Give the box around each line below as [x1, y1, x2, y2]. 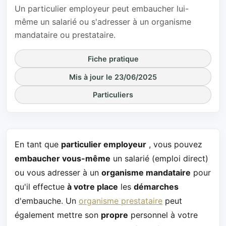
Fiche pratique [87, 54, 139, 63]
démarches [134, 181, 179, 192]
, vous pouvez [146, 139, 202, 149]
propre [101, 209, 128, 220]
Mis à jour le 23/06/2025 [69, 72, 157, 81]
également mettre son [15, 209, 101, 220]
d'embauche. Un [15, 195, 79, 206]
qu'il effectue [15, 181, 67, 192]
